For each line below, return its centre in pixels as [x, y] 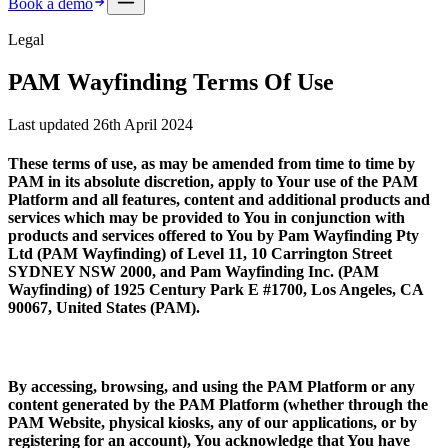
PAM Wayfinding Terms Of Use [171, 81]
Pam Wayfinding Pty [348, 236]
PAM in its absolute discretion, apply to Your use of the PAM [213, 182]
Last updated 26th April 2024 [100, 124]
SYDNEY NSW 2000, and [99, 272]
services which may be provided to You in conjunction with [206, 218]
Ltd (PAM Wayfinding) [89, 254]
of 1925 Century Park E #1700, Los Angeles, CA [259, 290]
